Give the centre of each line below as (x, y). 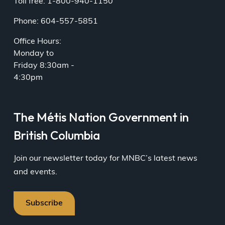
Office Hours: (37, 42)
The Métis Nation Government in (101, 117)
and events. (35, 173)
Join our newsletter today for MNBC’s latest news (105, 159)
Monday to (33, 54)
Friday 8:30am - (44, 66)
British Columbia (57, 135)
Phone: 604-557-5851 (55, 22)
